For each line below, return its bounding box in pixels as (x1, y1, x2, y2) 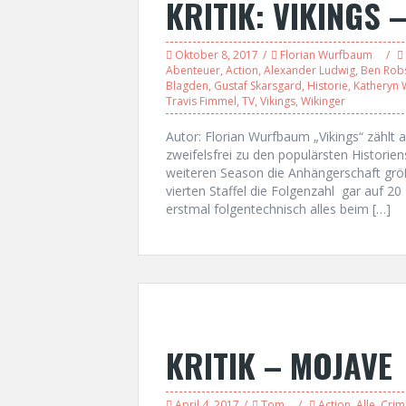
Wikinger (301, 93, 345, 109)
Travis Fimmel (166, 93, 237, 109)
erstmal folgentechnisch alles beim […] (166, 200, 391, 217)
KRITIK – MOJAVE (166, 341, 392, 389)
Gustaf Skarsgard (214, 78, 302, 93)
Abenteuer (166, 63, 220, 78)
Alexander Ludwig (264, 63, 355, 78)
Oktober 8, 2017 (175, 47, 258, 63)
